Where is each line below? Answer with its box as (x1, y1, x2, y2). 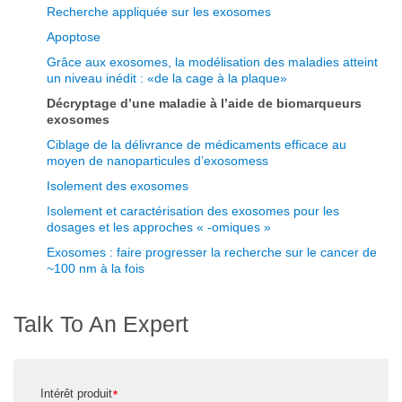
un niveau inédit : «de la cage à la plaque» (47, 71, 287, 86)
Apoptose (47, 30, 100, 45)
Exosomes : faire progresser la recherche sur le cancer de (47, 245, 377, 260)
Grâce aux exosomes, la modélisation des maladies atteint (47, 55, 378, 70)
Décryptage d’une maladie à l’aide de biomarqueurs (47, 96, 362, 111)
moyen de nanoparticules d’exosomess (47, 153, 268, 169)
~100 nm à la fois (47, 261, 144, 276)
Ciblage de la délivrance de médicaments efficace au (47, 137, 346, 153)
